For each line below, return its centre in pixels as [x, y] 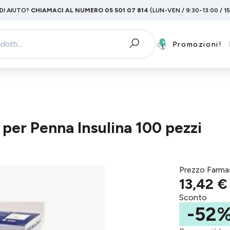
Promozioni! [197, 44]
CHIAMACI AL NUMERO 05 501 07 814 [89, 10]
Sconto [193, 197]
